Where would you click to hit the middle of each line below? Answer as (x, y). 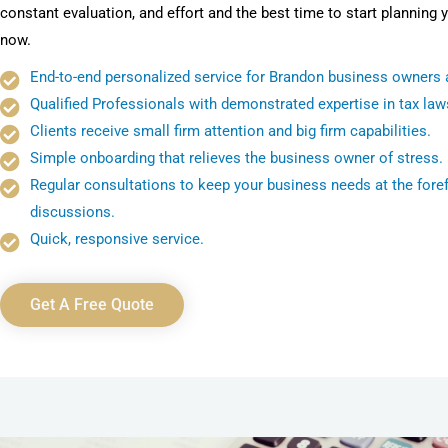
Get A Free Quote (92, 305)
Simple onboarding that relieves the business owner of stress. (236, 158)
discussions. (72, 212)
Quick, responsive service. (117, 239)
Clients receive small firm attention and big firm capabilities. (230, 131)
